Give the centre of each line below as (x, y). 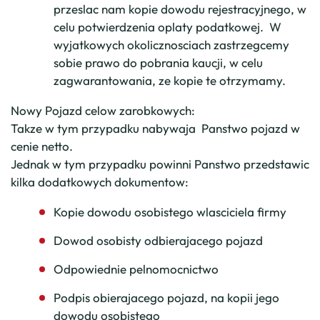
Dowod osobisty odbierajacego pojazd (158, 240)
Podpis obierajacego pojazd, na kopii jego (166, 297)
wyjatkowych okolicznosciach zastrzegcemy (171, 45)
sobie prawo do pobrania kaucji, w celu (158, 62)
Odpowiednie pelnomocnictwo (136, 269)
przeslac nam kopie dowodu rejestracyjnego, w (180, 9)
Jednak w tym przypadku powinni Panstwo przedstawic (160, 164)
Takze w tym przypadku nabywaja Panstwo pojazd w (155, 128)
